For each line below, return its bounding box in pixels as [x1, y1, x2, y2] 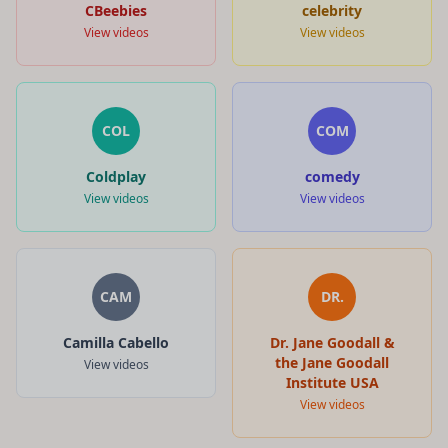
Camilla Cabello [63, 332, 169, 352]
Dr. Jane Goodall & [269, 332, 395, 352]
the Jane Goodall [275, 352, 389, 372]
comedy [304, 166, 360, 186]
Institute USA [285, 372, 379, 392]
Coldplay [86, 166, 146, 186]
